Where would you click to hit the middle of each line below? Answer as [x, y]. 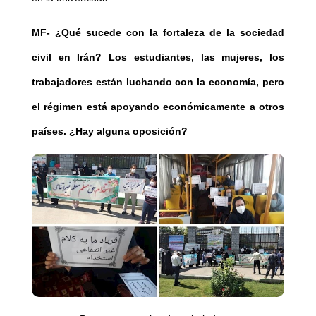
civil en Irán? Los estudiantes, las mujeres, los [158, 57]
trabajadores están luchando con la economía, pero [158, 82]
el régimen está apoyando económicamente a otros [158, 107]
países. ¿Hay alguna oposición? [109, 132]
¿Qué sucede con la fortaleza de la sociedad [167, 33]
